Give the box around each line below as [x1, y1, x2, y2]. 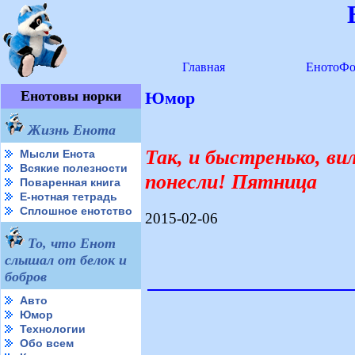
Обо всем [20, 337, 74, 349]
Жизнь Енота [28, 122, 116, 138]
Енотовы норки [21, 88, 121, 104]
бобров [5, 269, 47, 284]
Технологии [20, 323, 86, 335]
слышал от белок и [5, 252, 127, 268]
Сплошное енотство [20, 204, 132, 217]
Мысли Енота [20, 147, 95, 160]
